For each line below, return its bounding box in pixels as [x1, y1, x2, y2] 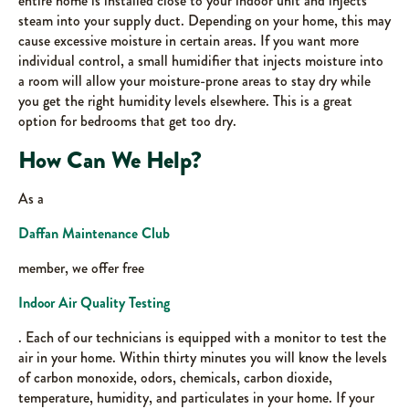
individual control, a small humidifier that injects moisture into [18, 50, 383, 71]
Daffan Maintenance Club [18, 223, 170, 244]
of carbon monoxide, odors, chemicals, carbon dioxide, [18, 367, 332, 388]
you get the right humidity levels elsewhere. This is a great [18, 90, 352, 111]
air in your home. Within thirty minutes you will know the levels [18, 347, 387, 368]
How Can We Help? [18, 143, 202, 177]
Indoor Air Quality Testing [18, 292, 170, 313]
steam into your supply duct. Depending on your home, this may [18, 10, 391, 31]
